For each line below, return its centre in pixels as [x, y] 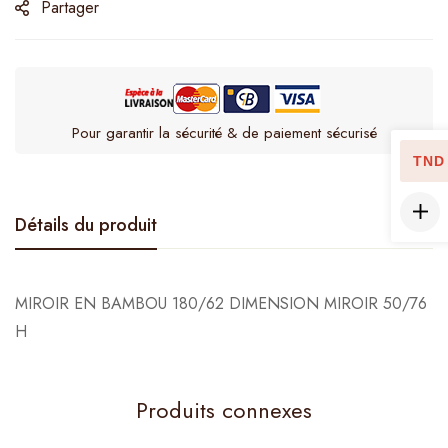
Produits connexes [224, 409]
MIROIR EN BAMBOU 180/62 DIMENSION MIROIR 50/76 [221, 303]
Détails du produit [86, 224]
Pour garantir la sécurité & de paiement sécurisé [224, 132]
